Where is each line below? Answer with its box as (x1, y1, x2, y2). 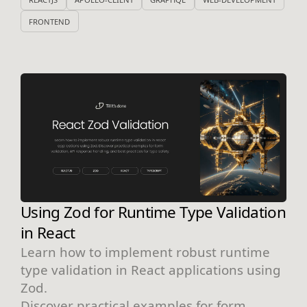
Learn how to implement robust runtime (21, 243, 270, 260)
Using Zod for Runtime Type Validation (21, 201, 286, 223)
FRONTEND (29, 16, 71, 27)
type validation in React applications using (21, 260, 281, 278)
